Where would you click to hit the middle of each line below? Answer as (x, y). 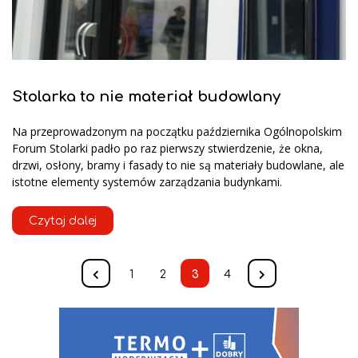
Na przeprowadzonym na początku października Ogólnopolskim (177, 132)
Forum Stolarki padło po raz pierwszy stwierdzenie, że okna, (167, 149)
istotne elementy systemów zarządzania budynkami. (147, 182)
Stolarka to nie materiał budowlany (146, 97)
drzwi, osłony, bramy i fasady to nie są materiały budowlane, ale (178, 165)
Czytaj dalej (63, 221)
